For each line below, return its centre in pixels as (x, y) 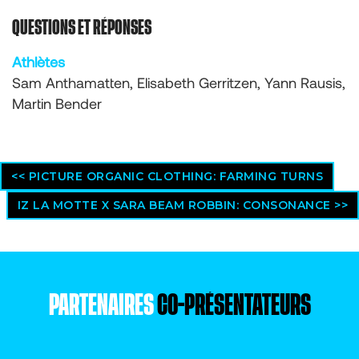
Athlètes (38, 62)
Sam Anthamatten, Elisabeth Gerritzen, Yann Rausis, (179, 83)
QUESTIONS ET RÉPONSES (82, 28)
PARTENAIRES (103, 306)
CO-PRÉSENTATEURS (234, 306)
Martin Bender (57, 104)
